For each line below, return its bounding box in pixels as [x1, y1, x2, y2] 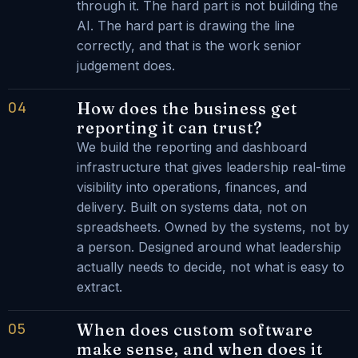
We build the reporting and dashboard [76, 139, 307, 156]
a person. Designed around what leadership [76, 239, 341, 256]
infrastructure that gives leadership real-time [76, 159, 346, 176]
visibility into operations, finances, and [76, 179, 307, 196]
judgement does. [76, 57, 175, 74]
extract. [76, 279, 122, 296]
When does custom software [76, 320, 313, 340]
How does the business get [76, 98, 297, 119]
